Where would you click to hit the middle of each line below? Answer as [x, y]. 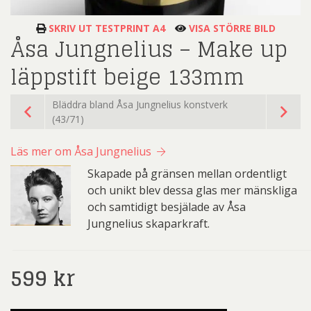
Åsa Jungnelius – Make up [149, 50]
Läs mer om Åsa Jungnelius [82, 152]
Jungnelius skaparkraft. [148, 224]
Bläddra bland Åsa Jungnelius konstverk [140, 105]
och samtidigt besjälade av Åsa [166, 207]
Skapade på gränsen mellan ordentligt [187, 174]
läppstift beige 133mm [127, 77]
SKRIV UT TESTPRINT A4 [105, 28]
